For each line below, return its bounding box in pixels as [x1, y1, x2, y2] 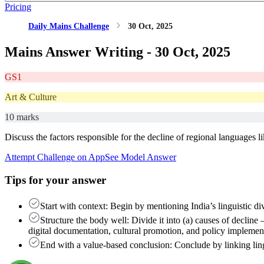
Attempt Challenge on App [5, 151, 105, 162]
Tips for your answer [5, 173, 106, 186]
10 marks [5, 111, 39, 122]
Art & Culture [5, 91, 57, 102]
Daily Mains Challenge [28, 22, 109, 31]
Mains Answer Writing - [5, 44, 155, 60]
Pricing [5, 2, 31, 12]
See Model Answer [105, 151, 176, 162]
